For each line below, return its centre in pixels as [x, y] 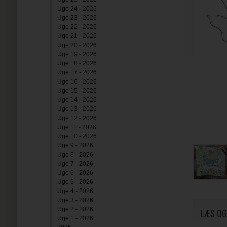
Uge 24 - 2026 [77, 9]
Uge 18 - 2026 [77, 63]
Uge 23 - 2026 [77, 18]
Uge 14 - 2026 [77, 100]
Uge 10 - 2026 [77, 136]
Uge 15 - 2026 [77, 91]
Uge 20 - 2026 [77, 45]
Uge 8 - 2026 [75, 155]
